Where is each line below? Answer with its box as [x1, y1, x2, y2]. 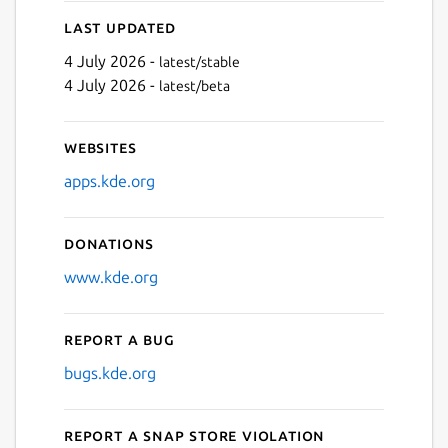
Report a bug [64, 329, 175, 348]
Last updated [64, 17, 176, 36]
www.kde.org [64, 267, 158, 286]
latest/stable [159, 53, 240, 70]
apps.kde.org [64, 171, 155, 190]
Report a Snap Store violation [64, 425, 326, 444]
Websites [64, 137, 137, 156]
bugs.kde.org [64, 363, 156, 382]
